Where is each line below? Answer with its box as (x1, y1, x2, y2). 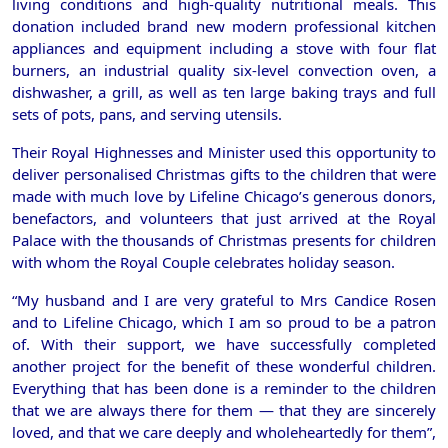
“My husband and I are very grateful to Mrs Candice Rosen (12, 289, 436, 310)
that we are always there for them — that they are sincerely (12, 399, 436, 420)
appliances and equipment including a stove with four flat (12, 37, 436, 58)
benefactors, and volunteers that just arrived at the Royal (12, 207, 436, 228)
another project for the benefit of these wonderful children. (12, 355, 436, 376)
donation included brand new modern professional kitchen (12, 15, 436, 36)
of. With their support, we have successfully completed (12, 333, 436, 354)
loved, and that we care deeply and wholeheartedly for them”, (12, 421, 436, 442)
